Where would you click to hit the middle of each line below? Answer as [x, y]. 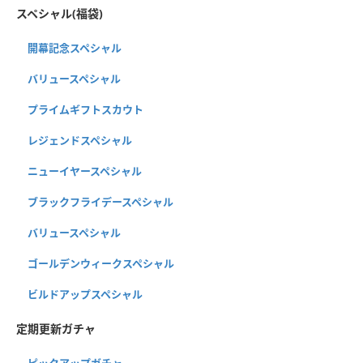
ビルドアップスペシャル [85, 295]
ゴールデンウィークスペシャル [101, 264]
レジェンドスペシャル [80, 141]
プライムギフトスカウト [85, 110]
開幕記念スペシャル [75, 48]
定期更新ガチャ [56, 329]
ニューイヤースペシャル [85, 171]
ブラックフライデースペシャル [100, 202]
